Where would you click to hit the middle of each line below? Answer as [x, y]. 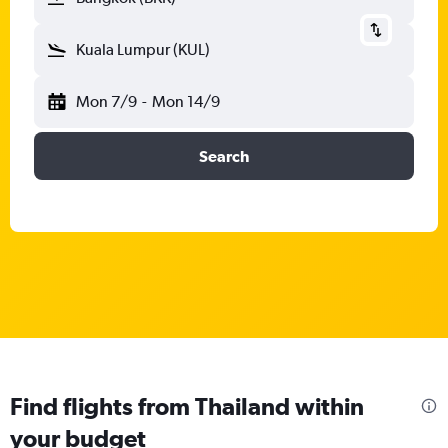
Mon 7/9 [106, 101]
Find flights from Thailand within [187, 405]
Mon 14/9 [185, 101]
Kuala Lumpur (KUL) [143, 49]
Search [224, 156]
